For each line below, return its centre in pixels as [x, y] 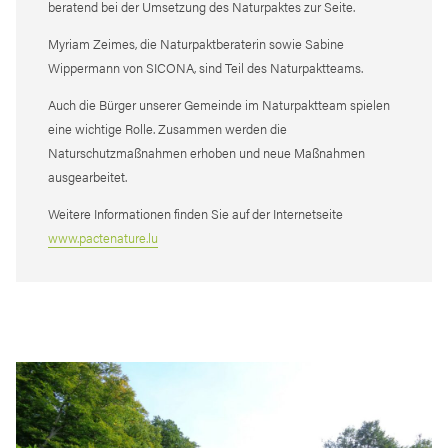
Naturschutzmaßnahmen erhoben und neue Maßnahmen [206, 152]
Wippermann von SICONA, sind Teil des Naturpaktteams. [205, 67]
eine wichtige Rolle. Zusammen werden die [167, 128]
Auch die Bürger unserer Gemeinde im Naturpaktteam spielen [219, 104]
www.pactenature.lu [103, 237]
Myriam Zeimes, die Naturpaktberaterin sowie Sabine [196, 43]
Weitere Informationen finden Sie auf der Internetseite [195, 213]
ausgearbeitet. [87, 176]
